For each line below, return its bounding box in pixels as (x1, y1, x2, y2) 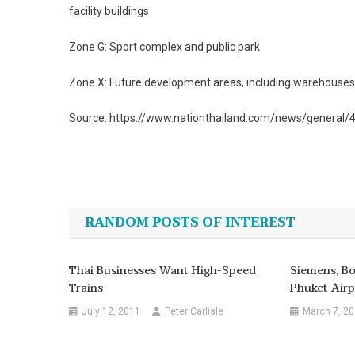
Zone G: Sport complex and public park (69, 40, 260, 53)
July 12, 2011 (82, 306, 141, 317)
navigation (68, 192, 208, 232)
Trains (69, 279, 104, 297)
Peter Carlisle (165, 306, 224, 317)
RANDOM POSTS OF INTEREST (85, 212, 296, 234)
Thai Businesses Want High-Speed (69, 261, 257, 280)
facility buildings (69, 5, 149, 17)
